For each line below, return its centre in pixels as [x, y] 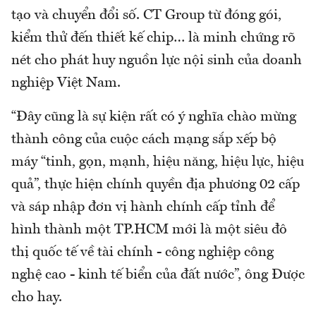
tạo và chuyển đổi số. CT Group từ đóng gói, [146, 16]
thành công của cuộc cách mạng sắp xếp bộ [144, 140]
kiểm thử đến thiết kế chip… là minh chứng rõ [153, 38]
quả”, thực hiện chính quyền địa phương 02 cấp [156, 185]
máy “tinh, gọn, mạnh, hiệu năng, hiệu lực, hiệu [158, 163]
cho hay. [37, 298]
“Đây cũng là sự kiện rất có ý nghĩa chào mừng [154, 117]
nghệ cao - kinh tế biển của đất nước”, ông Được [158, 275]
